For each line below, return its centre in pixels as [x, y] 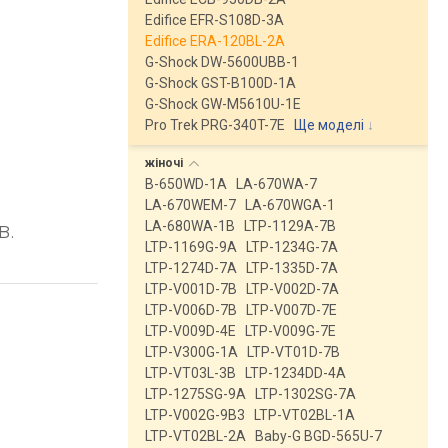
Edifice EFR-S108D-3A [214, 20]
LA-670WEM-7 [190, 205]
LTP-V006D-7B [191, 310]
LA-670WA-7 [276, 184]
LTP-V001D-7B [191, 289]
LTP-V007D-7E [291, 310]
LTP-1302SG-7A [305, 394]
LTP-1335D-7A [292, 268]
